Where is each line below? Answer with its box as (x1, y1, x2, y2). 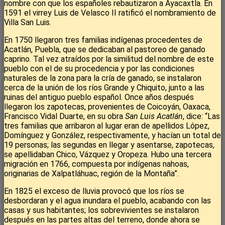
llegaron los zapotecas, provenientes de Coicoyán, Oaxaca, (4, 102, 210, 112)
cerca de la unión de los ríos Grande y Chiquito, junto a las (4, 83, 204, 93)
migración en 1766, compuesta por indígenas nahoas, (4, 159, 189, 169)
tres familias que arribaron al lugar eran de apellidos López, (4, 121, 209, 131)
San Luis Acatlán (125, 111, 183, 122)
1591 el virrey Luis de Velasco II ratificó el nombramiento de (4, 8, 216, 18)
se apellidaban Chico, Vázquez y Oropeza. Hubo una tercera (4, 150, 211, 160)
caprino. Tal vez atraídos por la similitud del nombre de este (4, 54, 214, 64)
